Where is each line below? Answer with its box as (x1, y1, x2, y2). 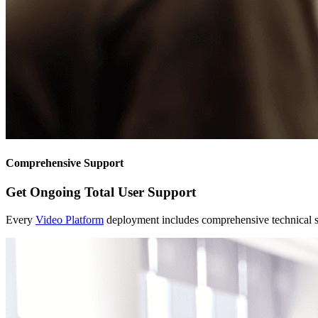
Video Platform (35, 213, 104, 226)
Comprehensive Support (6, 156, 124, 169)
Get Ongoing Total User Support (6, 185, 196, 200)
